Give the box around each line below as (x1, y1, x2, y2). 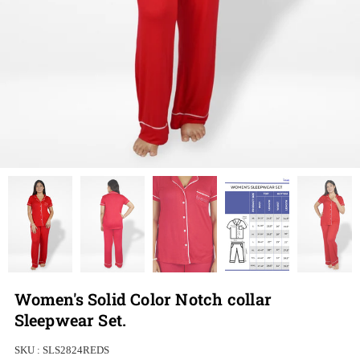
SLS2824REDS (42, 343, 109, 356)
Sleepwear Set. (14, 309, 127, 330)
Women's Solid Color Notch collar (14, 288, 272, 309)
